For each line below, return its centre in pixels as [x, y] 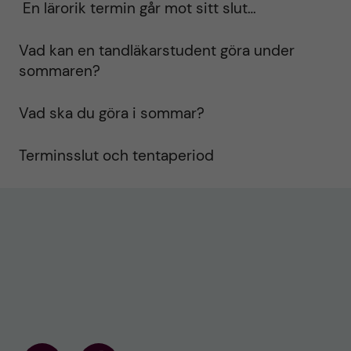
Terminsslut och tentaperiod [116, 156]
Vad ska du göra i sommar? [111, 114]
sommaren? [59, 71]
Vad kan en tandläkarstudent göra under [156, 51]
